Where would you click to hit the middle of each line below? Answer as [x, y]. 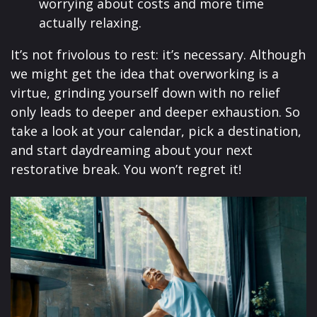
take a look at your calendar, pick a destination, [156, 131]
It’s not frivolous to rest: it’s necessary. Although [158, 54]
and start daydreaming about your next [132, 150]
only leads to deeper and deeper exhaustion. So [155, 111]
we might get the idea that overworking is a [145, 73]
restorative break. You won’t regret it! [126, 169]
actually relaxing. [90, 22]
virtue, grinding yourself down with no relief [145, 92]
